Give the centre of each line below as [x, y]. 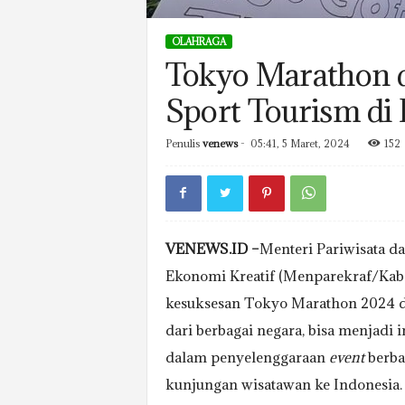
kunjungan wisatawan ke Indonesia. [283, 384]
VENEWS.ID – [212, 249]
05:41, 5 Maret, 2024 [300, 143]
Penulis [182, 143]
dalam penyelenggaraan [247, 357]
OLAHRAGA [198, 42]
